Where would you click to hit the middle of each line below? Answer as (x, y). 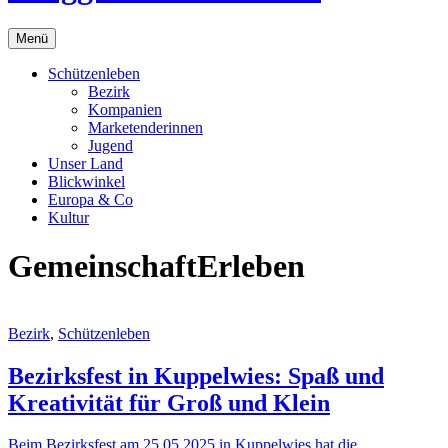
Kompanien (125, 109)
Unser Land (85, 163)
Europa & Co (90, 199)
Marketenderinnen (145, 127)
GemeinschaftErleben (156, 266)
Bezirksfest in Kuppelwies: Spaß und (196, 375)
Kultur (68, 217)
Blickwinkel (86, 181)
